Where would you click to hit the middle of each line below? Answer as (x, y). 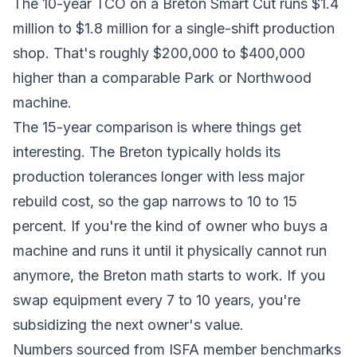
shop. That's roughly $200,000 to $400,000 (159, 53)
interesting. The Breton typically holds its (147, 152)
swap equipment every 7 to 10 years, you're (157, 300)
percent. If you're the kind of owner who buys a (170, 226)
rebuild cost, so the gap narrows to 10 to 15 (155, 201)
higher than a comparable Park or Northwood (162, 78)
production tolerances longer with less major (159, 177)
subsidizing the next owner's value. (128, 325)
